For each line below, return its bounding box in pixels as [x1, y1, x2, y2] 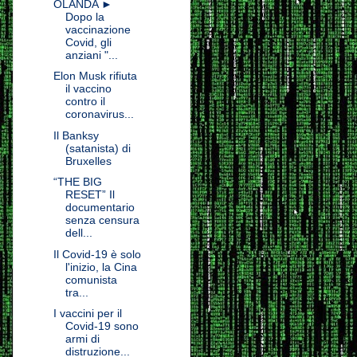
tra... [65, 285, 88, 299]
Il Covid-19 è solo [53, 247, 141, 261]
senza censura [65, 214, 139, 227]
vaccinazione [65, 22, 131, 36]
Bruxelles [65, 154, 112, 167]
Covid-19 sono [65, 320, 139, 333]
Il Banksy [53, 128, 99, 142]
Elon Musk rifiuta [53, 69, 137, 83]
